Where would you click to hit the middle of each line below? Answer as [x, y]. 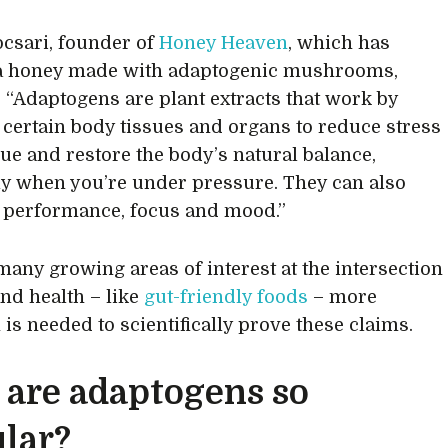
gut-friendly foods [226, 297]
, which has [339, 43]
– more [343, 297]
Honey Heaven [224, 43]
